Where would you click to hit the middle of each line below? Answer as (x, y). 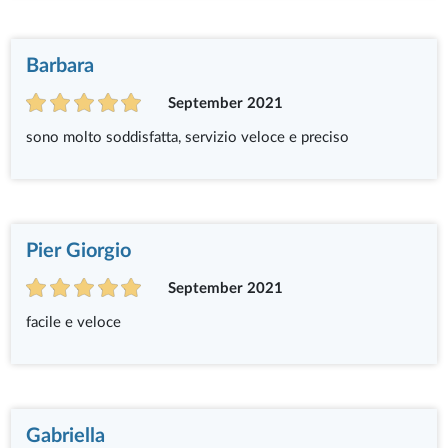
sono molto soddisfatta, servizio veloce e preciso (188, 137)
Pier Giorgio (79, 250)
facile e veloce (74, 322)
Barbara (60, 65)
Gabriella (66, 435)
